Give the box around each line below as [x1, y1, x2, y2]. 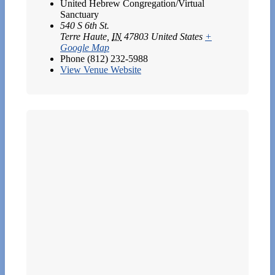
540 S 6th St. [60, 20, 109, 31]
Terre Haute [60, 31, 107, 42]
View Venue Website [60, 64, 141, 75]
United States [151, 31, 203, 42]
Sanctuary [60, 9, 99, 20]
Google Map [60, 42, 109, 53]
